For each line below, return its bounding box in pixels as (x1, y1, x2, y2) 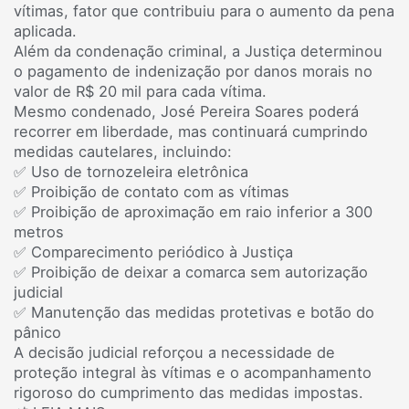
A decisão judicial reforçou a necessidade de (14, 342, 335, 362)
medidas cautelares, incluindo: (14, 142, 232, 161)
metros (14, 222, 64, 241)
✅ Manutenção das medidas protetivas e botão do (14, 302, 374, 321)
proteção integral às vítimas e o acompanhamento (14, 362, 372, 382)
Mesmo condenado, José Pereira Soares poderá (14, 101, 359, 121)
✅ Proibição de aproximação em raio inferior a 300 (14, 202, 372, 221)
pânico (14, 322, 61, 341)
